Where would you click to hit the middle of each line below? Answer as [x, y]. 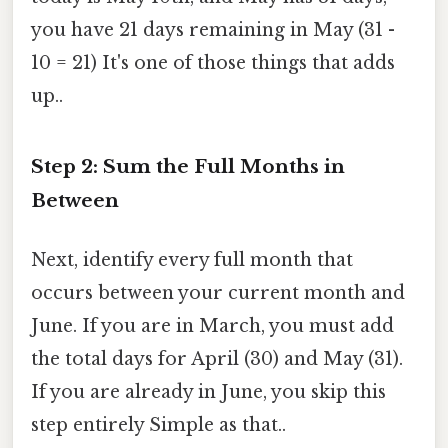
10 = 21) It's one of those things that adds [213, 63]
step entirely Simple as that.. [158, 425]
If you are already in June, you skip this [208, 392]
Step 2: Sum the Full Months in [188, 167]
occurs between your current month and [218, 293]
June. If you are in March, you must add [212, 326]
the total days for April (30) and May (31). [217, 359]
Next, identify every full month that [192, 260]
